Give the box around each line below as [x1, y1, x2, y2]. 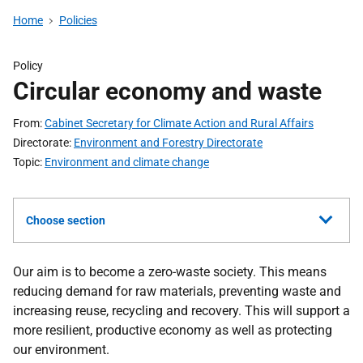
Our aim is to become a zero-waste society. [13, 264, 259, 280]
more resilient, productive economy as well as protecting [13, 322, 332, 338]
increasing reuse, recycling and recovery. [13, 303, 245, 318]
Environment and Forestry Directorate [74, 136, 263, 149]
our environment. [13, 342, 109, 357]
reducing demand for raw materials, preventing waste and [13, 284, 341, 299]
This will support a [245, 303, 350, 318]
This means [259, 264, 327, 280]
